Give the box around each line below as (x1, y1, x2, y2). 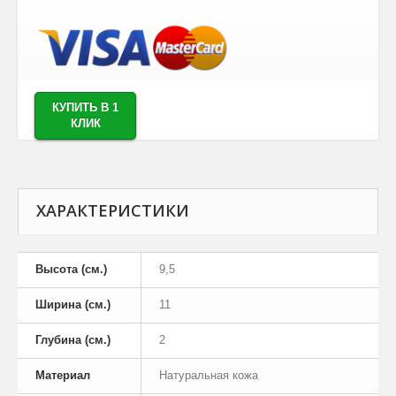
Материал (35, 369, 90, 383)
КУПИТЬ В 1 (52, 101, 118, 115)
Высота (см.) (35, 263, 107, 277)
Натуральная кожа (159, 369, 258, 383)
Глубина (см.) (35, 333, 110, 347)
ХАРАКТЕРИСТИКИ (36, 200, 189, 222)
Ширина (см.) (35, 298, 110, 312)
